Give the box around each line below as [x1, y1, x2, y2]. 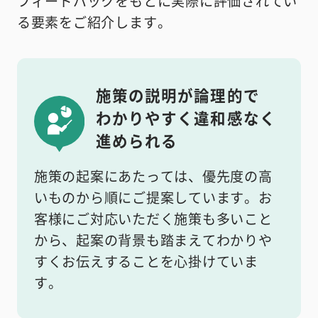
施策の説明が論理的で [95, 83, 260, 106]
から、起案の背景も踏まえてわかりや [33, 229, 273, 250]
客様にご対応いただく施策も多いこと [33, 208, 273, 229]
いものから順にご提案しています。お [33, 187, 273, 207]
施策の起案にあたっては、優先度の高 [33, 165, 273, 186]
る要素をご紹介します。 [16, 12, 172, 33]
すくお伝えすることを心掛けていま [33, 251, 259, 271]
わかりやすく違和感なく [95, 106, 276, 128]
